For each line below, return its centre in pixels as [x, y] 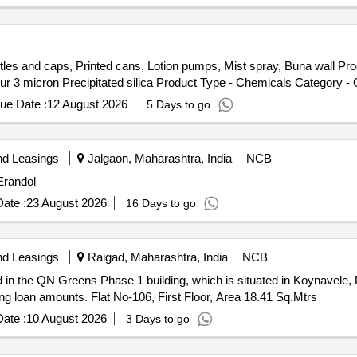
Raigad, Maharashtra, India [156, 257]
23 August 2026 [66, 203]
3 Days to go [157, 319]
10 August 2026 [66, 318]
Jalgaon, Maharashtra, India [158, 158]
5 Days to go [178, 104]
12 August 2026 [87, 104]
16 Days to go [161, 203]
